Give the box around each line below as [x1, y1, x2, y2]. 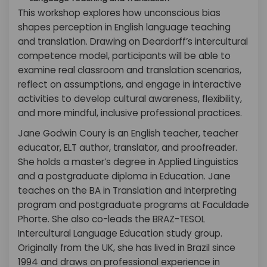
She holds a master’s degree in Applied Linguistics [18, 156, 238, 168]
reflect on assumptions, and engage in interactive [18, 78, 241, 91]
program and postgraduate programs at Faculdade [18, 198, 249, 211]
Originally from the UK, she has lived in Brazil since [18, 241, 235, 254]
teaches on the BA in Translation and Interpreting [18, 184, 237, 197]
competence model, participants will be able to [18, 49, 231, 62]
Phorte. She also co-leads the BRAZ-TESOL [18, 213, 205, 225]
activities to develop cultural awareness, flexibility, [18, 92, 242, 105]
